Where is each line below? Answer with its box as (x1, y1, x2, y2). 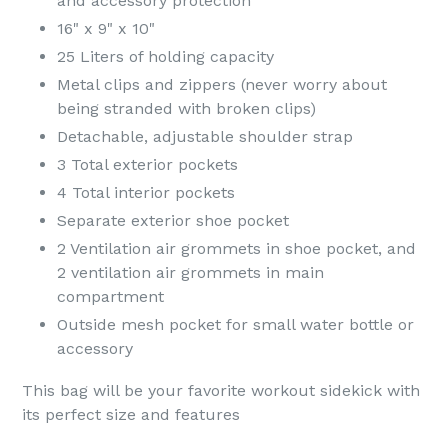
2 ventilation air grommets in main (57, 263, 324, 283)
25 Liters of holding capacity (57, 47, 274, 67)
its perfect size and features (22, 404, 240, 424)
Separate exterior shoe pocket (57, 211, 289, 231)
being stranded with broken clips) (57, 99, 316, 119)
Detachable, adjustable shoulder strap (57, 127, 353, 147)
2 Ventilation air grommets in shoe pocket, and (57, 239, 416, 259)
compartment (57, 287, 164, 307)
